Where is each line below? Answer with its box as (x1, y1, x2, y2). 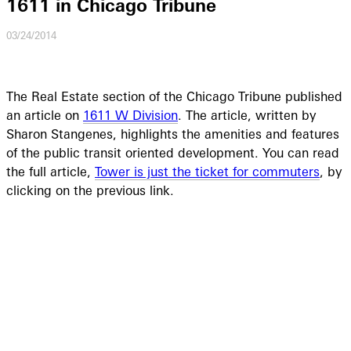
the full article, (6, 163, 95, 179)
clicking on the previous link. (6, 182, 174, 198)
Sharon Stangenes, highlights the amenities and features (6, 125, 339, 142)
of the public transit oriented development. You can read (6, 144, 339, 161)
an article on (6, 107, 83, 123)
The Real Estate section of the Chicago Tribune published (6, 88, 342, 104)
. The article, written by (178, 107, 316, 123)
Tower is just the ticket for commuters (95, 163, 320, 179)
